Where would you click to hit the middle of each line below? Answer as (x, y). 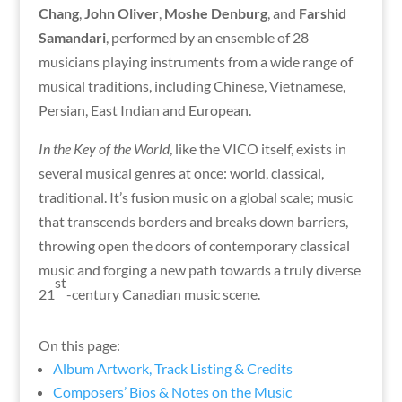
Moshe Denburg (215, 13)
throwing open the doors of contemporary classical (194, 245)
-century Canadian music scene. (163, 293)
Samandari (72, 37)
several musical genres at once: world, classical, (181, 172)
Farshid (322, 13)
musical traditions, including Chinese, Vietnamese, (192, 85)
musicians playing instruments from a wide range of (195, 61)
